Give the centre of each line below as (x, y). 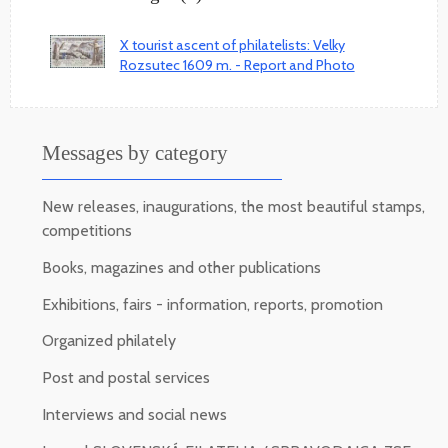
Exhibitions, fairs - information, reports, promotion (212, 304)
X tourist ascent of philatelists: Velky (232, 44)
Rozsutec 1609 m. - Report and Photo (237, 64)
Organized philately (109, 341)
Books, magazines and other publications (181, 267)
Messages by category (135, 152)
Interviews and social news (134, 414)
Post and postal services (126, 378)
